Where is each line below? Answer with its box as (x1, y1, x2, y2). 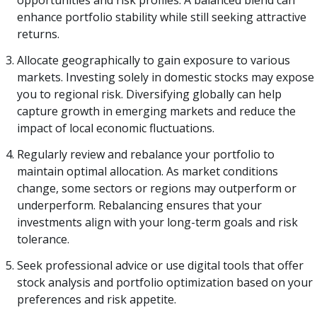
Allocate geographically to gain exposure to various (17, 52, 290, 69)
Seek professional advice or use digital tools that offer (17, 257, 304, 273)
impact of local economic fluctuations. (17, 120, 214, 137)
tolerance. (17, 231, 69, 247)
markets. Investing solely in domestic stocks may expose (17, 69, 314, 86)
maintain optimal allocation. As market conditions (17, 163, 278, 179)
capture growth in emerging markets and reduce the (17, 103, 296, 120)
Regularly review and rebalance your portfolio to (17, 146, 275, 162)
